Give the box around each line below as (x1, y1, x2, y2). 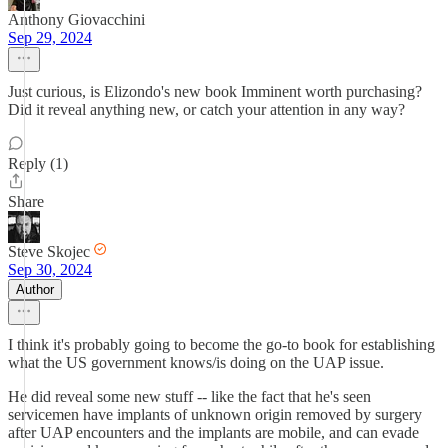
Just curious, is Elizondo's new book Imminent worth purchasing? (8, 83, 422, 100)
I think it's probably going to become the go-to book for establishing (8, 336, 435, 353)
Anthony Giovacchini (8, 11, 145, 28)
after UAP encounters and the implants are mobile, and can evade (8, 424, 419, 441)
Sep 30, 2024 (8, 261, 92, 278)
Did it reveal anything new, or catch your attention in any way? (8, 101, 405, 118)
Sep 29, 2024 (8, 29, 92, 46)
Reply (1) (8, 155, 68, 172)
